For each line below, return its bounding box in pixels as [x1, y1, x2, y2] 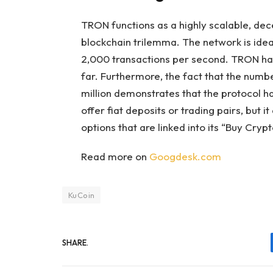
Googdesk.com [149, 150, 221, 163]
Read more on [80, 150, 149, 163]
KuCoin [68, 190, 95, 200]
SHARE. [62, 237, 88, 247]
